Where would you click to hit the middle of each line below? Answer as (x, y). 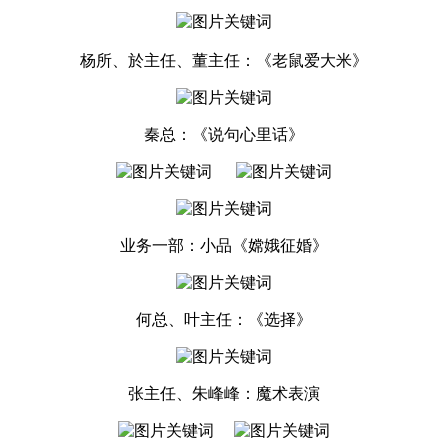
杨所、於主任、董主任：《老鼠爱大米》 (224, 61)
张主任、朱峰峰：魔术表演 (224, 394)
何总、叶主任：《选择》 (224, 320)
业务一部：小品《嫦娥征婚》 (224, 246)
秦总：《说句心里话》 (224, 135)
